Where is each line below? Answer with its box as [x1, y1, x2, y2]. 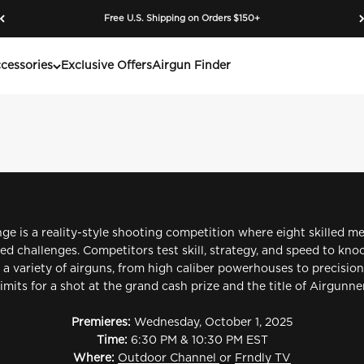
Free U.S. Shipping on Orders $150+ [104, 14, 260, 23]
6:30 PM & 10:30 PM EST [130, 335, 268, 346]
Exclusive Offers [61, 60, 152, 71]
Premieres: [71, 317, 134, 328]
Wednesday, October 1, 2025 [133, 317, 293, 328]
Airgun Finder [152, 60, 231, 71]
